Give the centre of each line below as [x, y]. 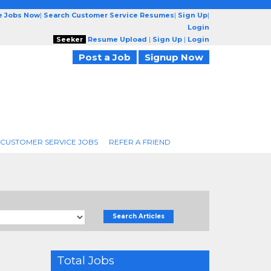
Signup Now [174, 57]
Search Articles [139, 216]
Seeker [70, 39]
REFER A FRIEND [139, 142]
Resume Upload [117, 39]
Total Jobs [85, 260]
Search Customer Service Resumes [109, 15]
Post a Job [105, 57]
